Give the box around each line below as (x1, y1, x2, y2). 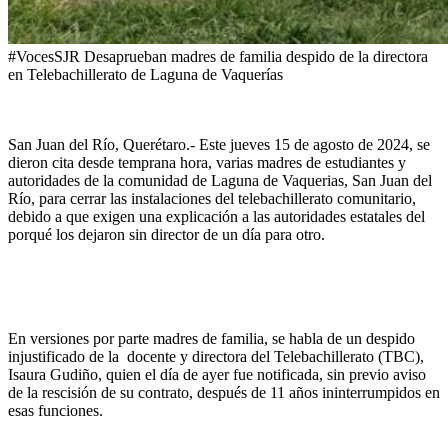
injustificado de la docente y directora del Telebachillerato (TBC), (8, 348, 424, 366)
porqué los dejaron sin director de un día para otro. (8, 226, 325, 244)
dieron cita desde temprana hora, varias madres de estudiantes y (8, 154, 406, 172)
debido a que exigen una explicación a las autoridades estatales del (8, 208, 425, 226)
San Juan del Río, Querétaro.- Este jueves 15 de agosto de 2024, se (8, 136, 430, 154)
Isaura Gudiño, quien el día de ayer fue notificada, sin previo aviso (8, 366, 426, 384)
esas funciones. (8, 402, 103, 420)
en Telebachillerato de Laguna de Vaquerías (8, 66, 283, 84)
